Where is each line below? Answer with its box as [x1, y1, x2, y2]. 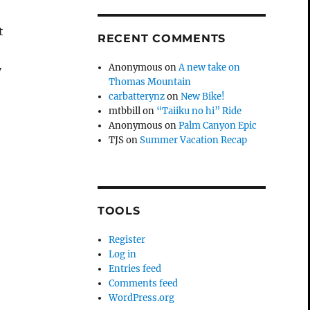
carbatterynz [109, 90, 165, 102]
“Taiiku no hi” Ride [156, 104, 242, 117]
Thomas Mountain [109, 75, 192, 88]
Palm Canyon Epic [179, 119, 257, 131]
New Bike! [181, 90, 226, 102]
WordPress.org [109, 291, 175, 304]
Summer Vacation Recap [140, 134, 248, 146]
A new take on [179, 61, 241, 73]
